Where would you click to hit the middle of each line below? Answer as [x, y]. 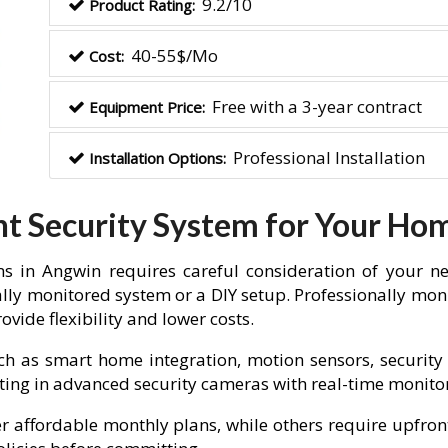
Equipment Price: [146, 106]
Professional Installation [327, 157]
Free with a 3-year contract [315, 106]
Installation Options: [157, 157]
